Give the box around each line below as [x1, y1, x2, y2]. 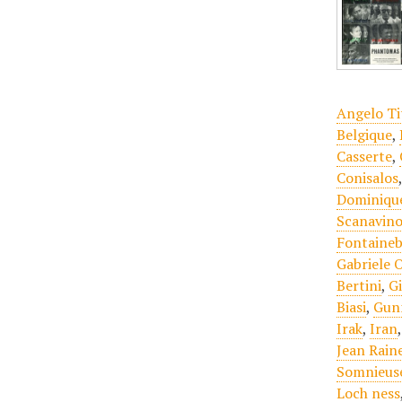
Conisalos [336, 168, 399, 188]
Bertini [336, 275, 382, 295]
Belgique [336, 125, 393, 144]
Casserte [336, 146, 393, 166]
